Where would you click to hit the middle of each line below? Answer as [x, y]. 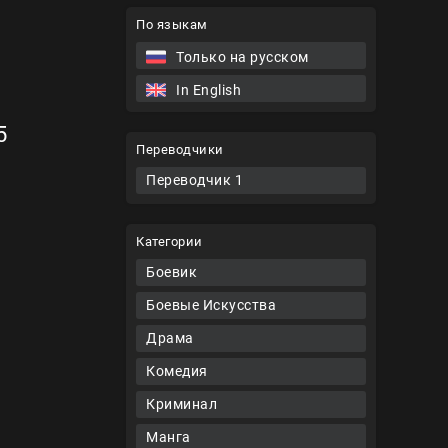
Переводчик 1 [194, 180]
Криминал [181, 404]
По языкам [172, 24]
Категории [169, 241]
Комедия [177, 371]
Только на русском [242, 57]
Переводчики [180, 149]
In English [208, 90]
